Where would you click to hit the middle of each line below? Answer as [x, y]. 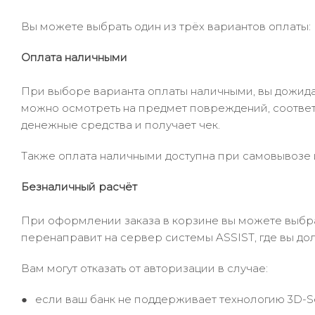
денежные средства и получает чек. [121, 125]
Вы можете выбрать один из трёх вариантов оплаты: [166, 26]
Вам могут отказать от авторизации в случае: [144, 268]
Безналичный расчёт [79, 187]
